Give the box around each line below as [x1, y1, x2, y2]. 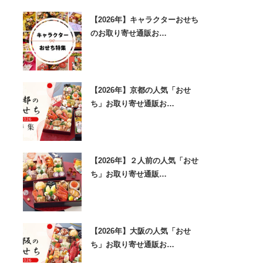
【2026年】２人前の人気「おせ [90, 156, 198, 165]
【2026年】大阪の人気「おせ [90, 227, 191, 235]
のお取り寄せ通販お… [90, 29, 167, 38]
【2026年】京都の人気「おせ [90, 86, 191, 95]
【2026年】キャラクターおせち [90, 15, 198, 24]
